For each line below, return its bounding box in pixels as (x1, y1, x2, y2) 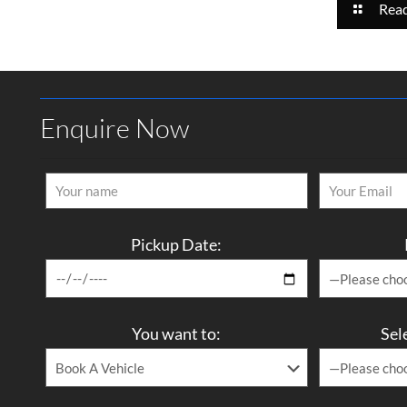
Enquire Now (40, 112, 189, 144)
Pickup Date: (131, 235, 223, 254)
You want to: (132, 324, 222, 343)
